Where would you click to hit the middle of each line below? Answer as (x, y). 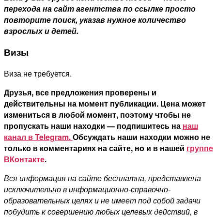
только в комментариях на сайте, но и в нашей (95, 148)
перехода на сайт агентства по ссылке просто (100, 9)
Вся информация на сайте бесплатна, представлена (102, 178)
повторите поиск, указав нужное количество (95, 20)
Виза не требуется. (38, 73)
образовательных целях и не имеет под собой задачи (102, 200)
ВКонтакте (24, 159)
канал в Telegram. (38, 137)
